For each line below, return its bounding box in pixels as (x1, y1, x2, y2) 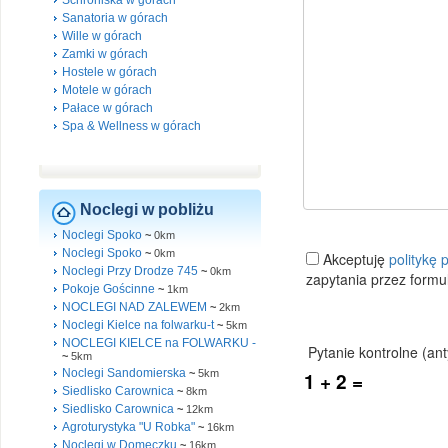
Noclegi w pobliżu (80, 201, 214, 218)
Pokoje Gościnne (62, 282, 155, 296)
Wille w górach (62, 29, 142, 43)
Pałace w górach (62, 101, 153, 115)
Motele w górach (62, 83, 152, 97)
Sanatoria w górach (62, 11, 168, 25)
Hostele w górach (62, 65, 157, 79)
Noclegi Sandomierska (62, 366, 186, 380)
